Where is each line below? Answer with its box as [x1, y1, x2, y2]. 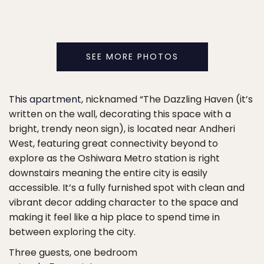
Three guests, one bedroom [9, 245, 137, 259]
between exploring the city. [9, 225, 136, 239]
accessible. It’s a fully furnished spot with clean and [9, 180, 245, 194]
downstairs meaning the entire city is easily [9, 166, 207, 180]
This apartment [9, 92, 81, 106]
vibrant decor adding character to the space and [9, 195, 238, 209]
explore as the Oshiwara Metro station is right [9, 151, 220, 165]
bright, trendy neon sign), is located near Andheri [9, 121, 235, 136]
